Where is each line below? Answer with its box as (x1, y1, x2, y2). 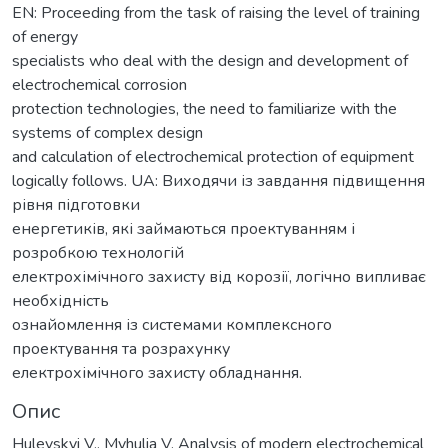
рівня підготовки (12, 193, 140, 216)
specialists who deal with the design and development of (12, 49, 408, 72)
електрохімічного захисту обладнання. (12, 361, 302, 384)
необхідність (12, 289, 109, 312)
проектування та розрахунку (12, 337, 230, 360)
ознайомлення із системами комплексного (12, 313, 332, 336)
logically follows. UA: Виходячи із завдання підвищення (12, 169, 425, 192)
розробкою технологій (12, 241, 184, 264)
